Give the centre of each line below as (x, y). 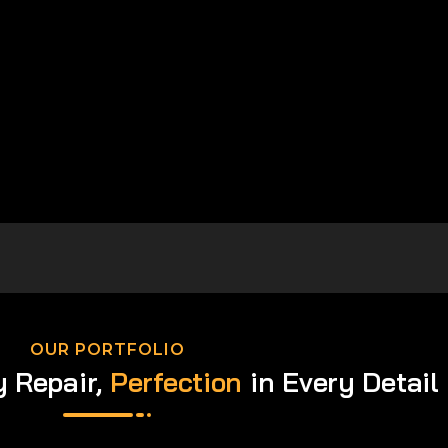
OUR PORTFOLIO (107, 350)
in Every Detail (340, 382)
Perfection (176, 382)
